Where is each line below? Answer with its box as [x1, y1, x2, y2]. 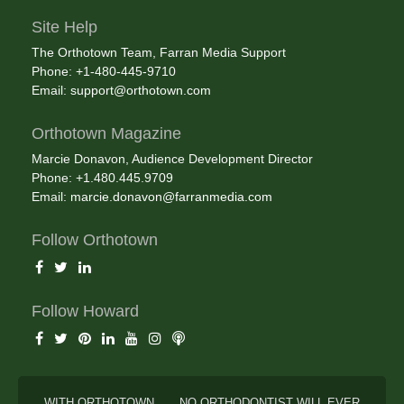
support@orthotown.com [70, 83, 211, 98]
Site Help [32, 18, 97, 37]
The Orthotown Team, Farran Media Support [32, 45, 286, 60]
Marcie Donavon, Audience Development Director [32, 151, 313, 167]
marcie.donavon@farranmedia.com [70, 189, 272, 205]
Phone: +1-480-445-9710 [32, 64, 176, 79]
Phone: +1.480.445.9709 [32, 170, 173, 186]
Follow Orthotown [32, 231, 158, 250]
